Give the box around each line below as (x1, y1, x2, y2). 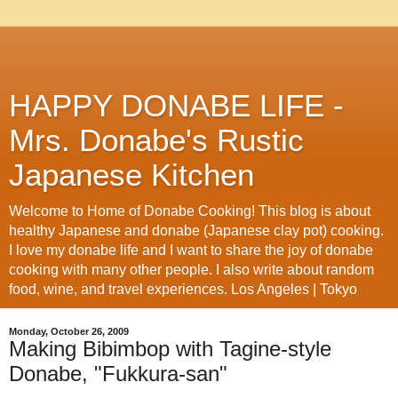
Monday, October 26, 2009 (9, 326, 129, 337)
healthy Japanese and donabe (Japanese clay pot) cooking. (9, 223, 384, 238)
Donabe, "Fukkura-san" (9, 362, 227, 386)
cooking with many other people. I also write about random (9, 262, 374, 277)
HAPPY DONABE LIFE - (9, 89, 344, 123)
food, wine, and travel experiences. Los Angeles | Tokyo (9, 282, 357, 297)
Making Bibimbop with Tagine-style (9, 337, 331, 361)
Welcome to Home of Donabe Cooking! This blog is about (9, 203, 370, 219)
